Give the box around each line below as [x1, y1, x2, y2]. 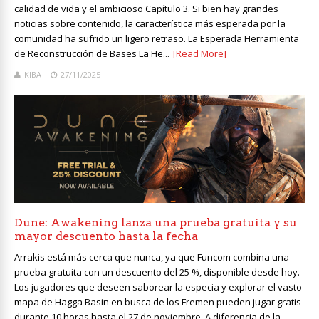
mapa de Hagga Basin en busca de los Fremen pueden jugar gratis [14, 295, 301, 308]
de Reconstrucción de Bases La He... [14, 46, 169, 60]
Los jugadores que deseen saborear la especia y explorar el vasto [14, 280, 302, 293]
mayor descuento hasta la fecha [14, 229, 198, 243]
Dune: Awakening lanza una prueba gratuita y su [14, 215, 297, 229]
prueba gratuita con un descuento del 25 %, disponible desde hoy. [14, 265, 300, 278]
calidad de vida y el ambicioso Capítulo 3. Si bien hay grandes [14, 1, 278, 15]
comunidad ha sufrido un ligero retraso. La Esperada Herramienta [14, 31, 299, 45]
